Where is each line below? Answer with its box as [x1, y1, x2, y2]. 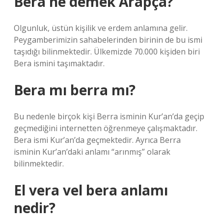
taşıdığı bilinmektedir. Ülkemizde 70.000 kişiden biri [14, 46, 200, 57]
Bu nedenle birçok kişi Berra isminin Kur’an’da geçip [14, 111, 204, 122]
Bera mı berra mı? [14, 81, 136, 99]
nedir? [14, 198, 55, 217]
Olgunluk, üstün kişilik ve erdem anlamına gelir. [14, 23, 188, 33]
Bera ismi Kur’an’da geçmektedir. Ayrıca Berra [14, 135, 181, 145]
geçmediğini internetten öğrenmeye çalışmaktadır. [14, 123, 197, 134]
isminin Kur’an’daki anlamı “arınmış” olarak [14, 146, 170, 157]
